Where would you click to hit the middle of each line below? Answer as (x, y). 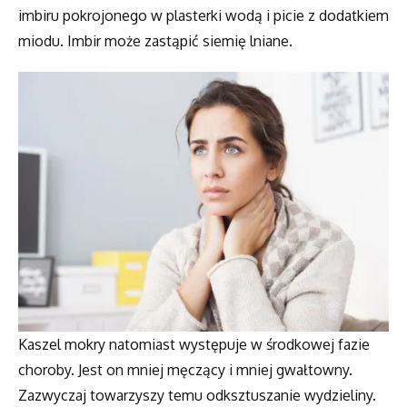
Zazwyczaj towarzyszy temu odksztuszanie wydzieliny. (197, 396)
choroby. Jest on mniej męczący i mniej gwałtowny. (185, 370)
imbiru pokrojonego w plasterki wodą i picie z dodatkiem (203, 15)
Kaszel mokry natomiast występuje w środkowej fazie (194, 345)
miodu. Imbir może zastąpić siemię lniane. (155, 40)
